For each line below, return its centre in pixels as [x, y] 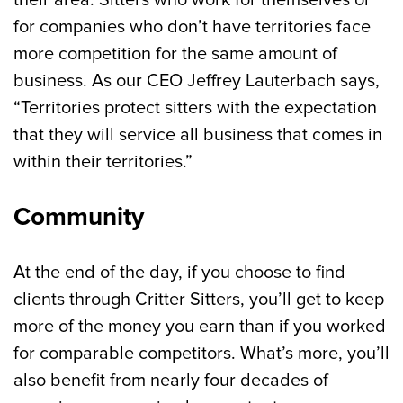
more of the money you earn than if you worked [200, 327]
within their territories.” [103, 162]
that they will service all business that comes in [198, 135]
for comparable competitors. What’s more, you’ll [201, 354]
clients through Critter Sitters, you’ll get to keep [199, 300]
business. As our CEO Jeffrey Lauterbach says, [197, 81]
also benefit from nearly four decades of [171, 381]
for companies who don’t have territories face [192, 27]
